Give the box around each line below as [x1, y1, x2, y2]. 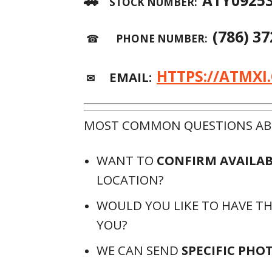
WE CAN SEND [97, 242, 182, 259]
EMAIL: [109, 69, 152, 86]
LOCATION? [97, 171, 164, 188]
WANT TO [97, 152, 157, 169]
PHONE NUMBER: [116, 32, 212, 46]
